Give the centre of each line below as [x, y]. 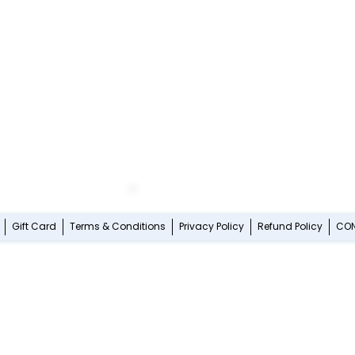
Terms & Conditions [117, 227]
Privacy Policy [211, 227]
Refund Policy [290, 227]
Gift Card [34, 227]
